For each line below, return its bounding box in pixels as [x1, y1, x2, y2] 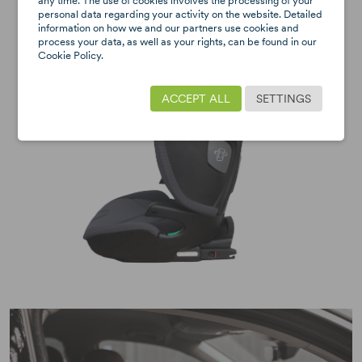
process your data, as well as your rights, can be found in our [38, 35, 318, 48]
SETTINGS [255, 91, 311, 107]
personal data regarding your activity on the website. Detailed [38, 7, 323, 21]
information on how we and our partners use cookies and [38, 21, 300, 35]
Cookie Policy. [38, 48, 104, 62]
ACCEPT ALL [161, 91, 230, 107]
